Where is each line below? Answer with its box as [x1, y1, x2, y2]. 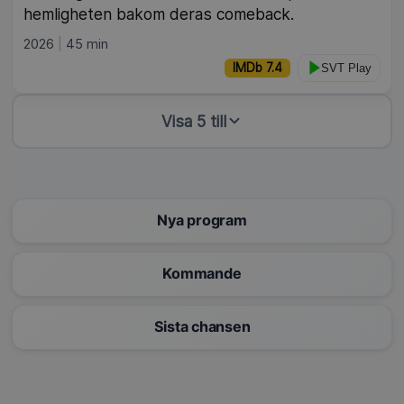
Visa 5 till [161, 111, 226, 131]
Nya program [157, 211, 247, 230]
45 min [66, 35, 109, 51]
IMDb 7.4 [232, 60, 282, 75]
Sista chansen [153, 317, 251, 336]
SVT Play [320, 60, 372, 75]
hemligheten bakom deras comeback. [23, 4, 295, 23]
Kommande [162, 264, 242, 283]
